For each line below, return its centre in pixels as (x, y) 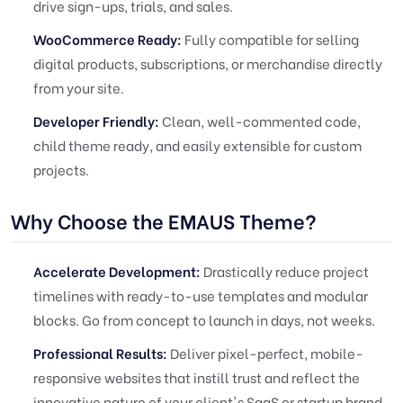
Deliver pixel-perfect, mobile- (265, 353)
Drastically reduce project (285, 271)
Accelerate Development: (117, 271)
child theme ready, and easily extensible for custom (197, 145)
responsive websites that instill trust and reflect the (197, 377)
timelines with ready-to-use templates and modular (201, 295)
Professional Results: (100, 353)
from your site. (79, 87)
